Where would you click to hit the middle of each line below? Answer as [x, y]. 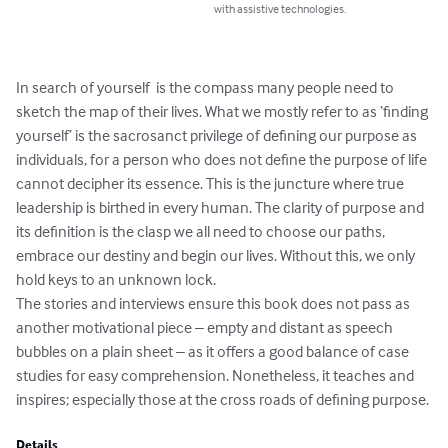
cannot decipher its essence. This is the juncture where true [211, 183]
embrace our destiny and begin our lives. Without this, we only [217, 255]
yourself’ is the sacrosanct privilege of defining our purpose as [218, 135]
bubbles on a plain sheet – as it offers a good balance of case [214, 351]
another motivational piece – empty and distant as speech [206, 327]
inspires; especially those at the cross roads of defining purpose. [222, 399]
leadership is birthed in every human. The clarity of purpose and [221, 207]
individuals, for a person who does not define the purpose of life [223, 159]
